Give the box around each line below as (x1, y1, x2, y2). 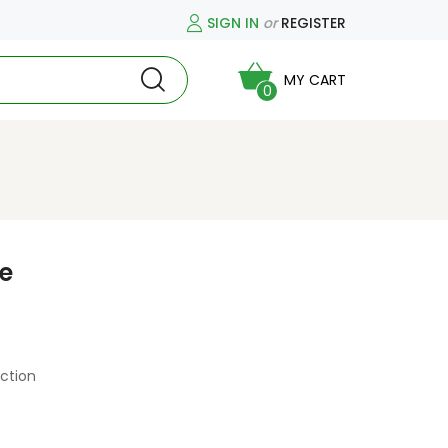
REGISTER (281, 12, 346, 33)
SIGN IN (207, 12, 259, 33)
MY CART (284, 70, 346, 90)
